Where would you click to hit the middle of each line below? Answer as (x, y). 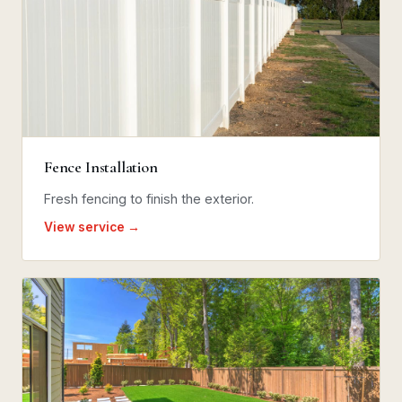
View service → (92, 227)
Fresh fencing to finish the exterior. (149, 198)
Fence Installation (101, 166)
